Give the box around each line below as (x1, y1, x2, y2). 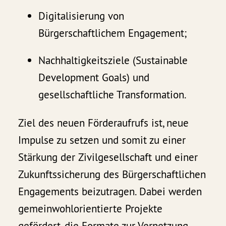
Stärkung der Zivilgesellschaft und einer (18, 150, 198, 164)
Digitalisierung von (38, 9, 125, 23)
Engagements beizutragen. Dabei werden (18, 184, 202, 198)
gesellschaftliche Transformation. (38, 87, 187, 101)
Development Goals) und (38, 70, 150, 84)
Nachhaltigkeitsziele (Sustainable (38, 53, 188, 67)
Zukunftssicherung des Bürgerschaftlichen (18, 167, 206, 181)
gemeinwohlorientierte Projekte (18, 201, 163, 215)
